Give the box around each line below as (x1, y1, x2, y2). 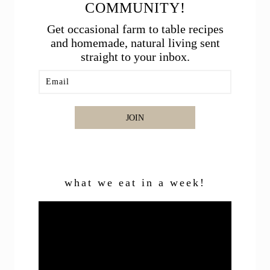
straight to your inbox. (80, 50, 190, 64)
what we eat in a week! (64, 177, 206, 189)
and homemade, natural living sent (50, 36, 220, 50)
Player (134, 210, 156, 220)
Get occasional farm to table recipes (46, 22, 224, 36)
